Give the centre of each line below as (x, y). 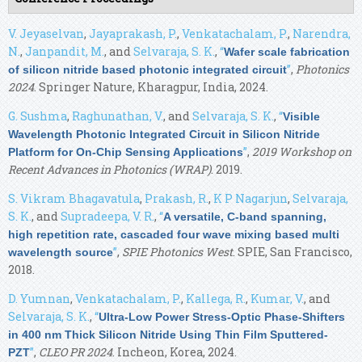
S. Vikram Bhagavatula (74, 198)
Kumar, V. (277, 298)
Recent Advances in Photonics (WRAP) (109, 169)
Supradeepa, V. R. (107, 216)
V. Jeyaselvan (46, 33)
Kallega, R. (216, 298)
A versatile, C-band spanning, (245, 216)
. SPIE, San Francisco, (293, 251)
